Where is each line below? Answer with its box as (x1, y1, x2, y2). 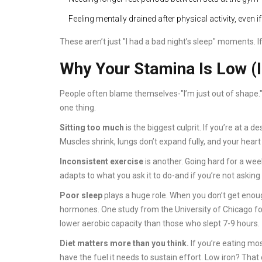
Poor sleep (60, 190, 102, 200)
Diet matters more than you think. (60, 238, 189, 248)
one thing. (60, 102, 96, 112)
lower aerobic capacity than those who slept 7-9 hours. (60, 218, 260, 228)
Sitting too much (60, 122, 124, 132)
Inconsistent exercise (60, 156, 143, 166)
